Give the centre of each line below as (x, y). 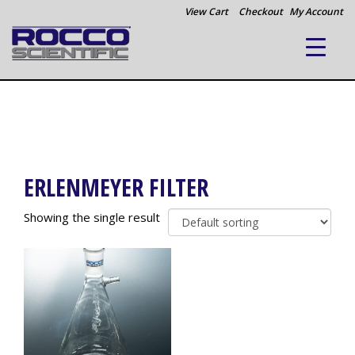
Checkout (261, 11)
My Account (316, 11)
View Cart (206, 11)
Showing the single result (92, 217)
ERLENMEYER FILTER (116, 187)
